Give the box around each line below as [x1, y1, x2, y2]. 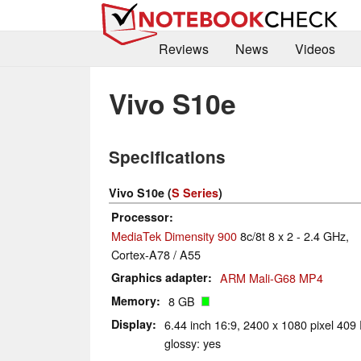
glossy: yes [164, 334, 221, 352]
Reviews [158, 39, 209, 59]
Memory [111, 293, 156, 309]
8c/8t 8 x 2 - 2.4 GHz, [237, 227, 349, 245]
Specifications [109, 145, 226, 169]
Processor [111, 209, 169, 226]
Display [111, 316, 152, 333]
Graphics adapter [111, 269, 208, 286]
